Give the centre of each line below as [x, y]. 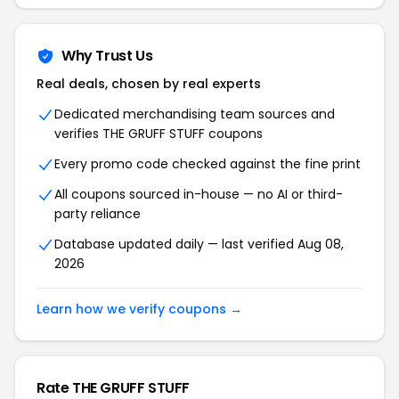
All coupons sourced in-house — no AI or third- [199, 194]
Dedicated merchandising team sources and [195, 114]
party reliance [98, 214]
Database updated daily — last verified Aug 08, [199, 244]
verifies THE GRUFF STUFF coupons [159, 134]
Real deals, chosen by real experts [149, 84]
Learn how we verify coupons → [139, 309]
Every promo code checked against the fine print [208, 164]
